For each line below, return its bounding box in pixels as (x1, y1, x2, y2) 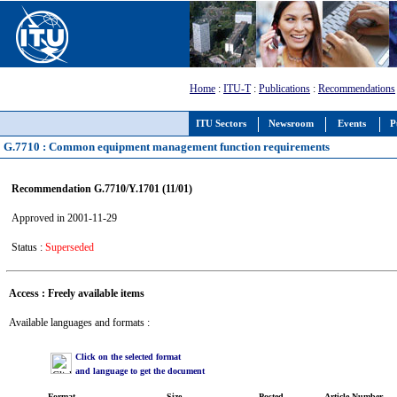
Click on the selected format (74, 351, 181, 362)
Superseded (44, 240, 94, 253)
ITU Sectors (196, 119, 246, 128)
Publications (259, 82, 310, 95)
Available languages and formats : (8, 315, 150, 329)
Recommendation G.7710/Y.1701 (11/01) (11, 182, 192, 195)
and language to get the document (74, 365, 205, 376)
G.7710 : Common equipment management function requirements (4, 140, 330, 153)
